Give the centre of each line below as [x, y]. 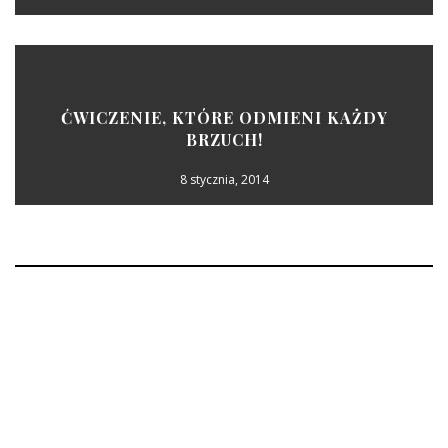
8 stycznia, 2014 [224, 179]
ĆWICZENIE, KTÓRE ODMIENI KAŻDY [224, 117]
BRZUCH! [224, 139]
